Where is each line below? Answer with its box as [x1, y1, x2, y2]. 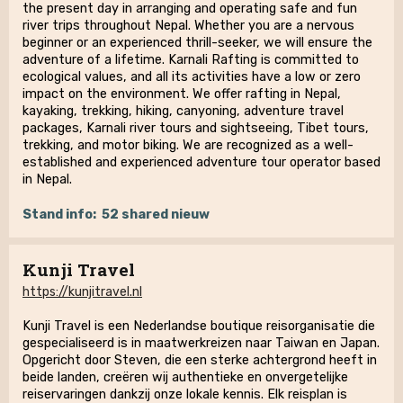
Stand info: [22, 207, 96, 222]
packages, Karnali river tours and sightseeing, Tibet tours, [22, 121, 369, 136]
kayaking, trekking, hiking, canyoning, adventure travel [22, 103, 344, 119]
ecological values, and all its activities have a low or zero [22, 69, 361, 85]
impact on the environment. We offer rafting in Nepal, [22, 86, 341, 102]
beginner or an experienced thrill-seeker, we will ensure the [22, 35, 372, 50]
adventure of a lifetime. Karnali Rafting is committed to [22, 52, 359, 67]
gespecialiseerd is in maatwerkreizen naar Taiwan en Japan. [22, 336, 380, 351]
